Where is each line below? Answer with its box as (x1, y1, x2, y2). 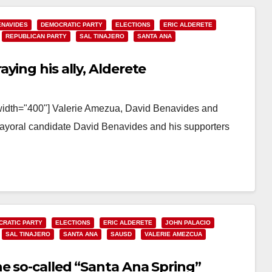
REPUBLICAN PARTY (5, 33, 67, 39)
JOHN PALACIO (165, 219, 211, 226)
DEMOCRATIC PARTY (41, 21, 103, 28)
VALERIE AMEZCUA (144, 231, 202, 237)
